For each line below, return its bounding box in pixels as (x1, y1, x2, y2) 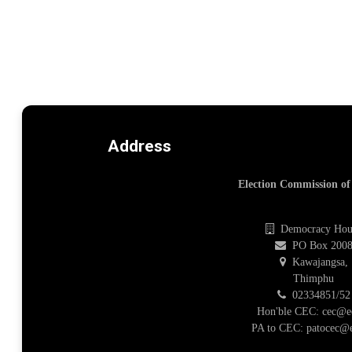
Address (108, 137, 171, 156)
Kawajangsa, (288, 256, 348, 269)
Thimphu (293, 273, 335, 285)
